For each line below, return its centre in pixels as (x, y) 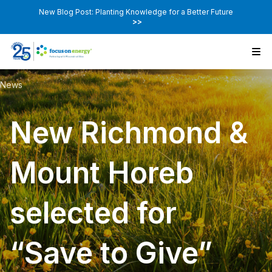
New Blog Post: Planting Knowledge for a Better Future (136, 12)
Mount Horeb (102, 173)
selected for (93, 213)
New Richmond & (129, 133)
